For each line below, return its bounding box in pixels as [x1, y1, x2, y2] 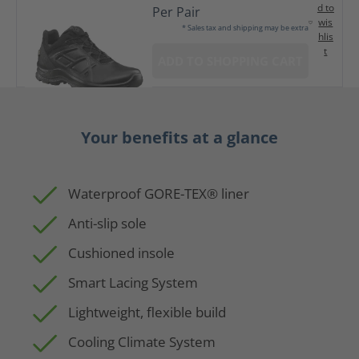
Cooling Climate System [68, 333, 216, 351]
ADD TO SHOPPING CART [157, 53, 303, 69]
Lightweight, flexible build [68, 303, 226, 321]
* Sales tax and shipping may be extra [181, 22, 309, 33]
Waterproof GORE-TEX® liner [68, 184, 249, 203]
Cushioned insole [68, 244, 175, 262]
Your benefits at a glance [81, 127, 278, 148]
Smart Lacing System [68, 273, 198, 292]
